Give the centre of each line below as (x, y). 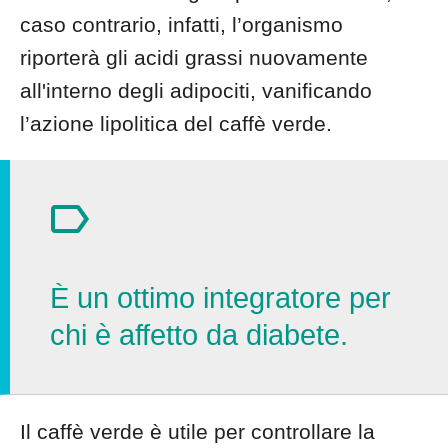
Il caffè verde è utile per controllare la (197, 431)
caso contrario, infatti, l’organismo (181, 24)
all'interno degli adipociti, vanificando (196, 90)
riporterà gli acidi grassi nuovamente (194, 57)
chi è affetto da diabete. (199, 335)
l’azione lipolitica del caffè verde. (176, 123)
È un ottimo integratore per (220, 298)
